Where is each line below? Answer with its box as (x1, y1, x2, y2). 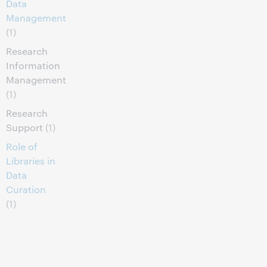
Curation (6, 183, 46, 195)
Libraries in (6, 154, 55, 167)
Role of (6, 140, 38, 153)
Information (6, 59, 60, 72)
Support (6, 121, 43, 133)
